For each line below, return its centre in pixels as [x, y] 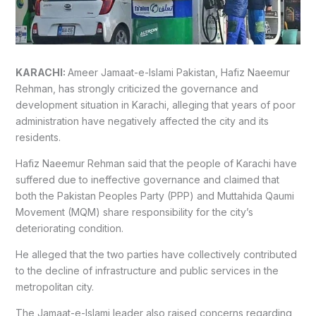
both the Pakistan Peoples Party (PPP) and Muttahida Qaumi [154, 195]
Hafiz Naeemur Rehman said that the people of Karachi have [156, 163]
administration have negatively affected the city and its [142, 121]
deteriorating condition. [69, 228]
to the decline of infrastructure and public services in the [147, 270]
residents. [38, 137]
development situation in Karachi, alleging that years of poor [155, 104]
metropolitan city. [54, 286]
